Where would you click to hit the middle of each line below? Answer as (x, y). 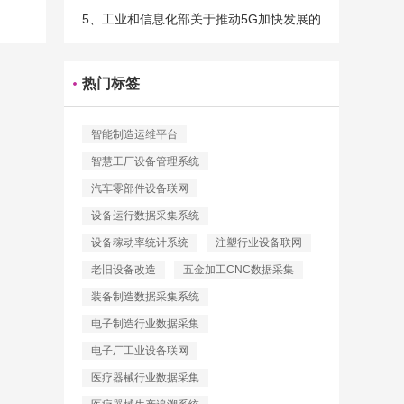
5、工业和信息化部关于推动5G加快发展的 (202, 19)
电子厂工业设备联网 (140, 351)
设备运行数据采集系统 (145, 216)
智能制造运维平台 (134, 134)
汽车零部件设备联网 (140, 188)
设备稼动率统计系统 (140, 243)
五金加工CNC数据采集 (239, 270)
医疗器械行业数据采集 (145, 378)
